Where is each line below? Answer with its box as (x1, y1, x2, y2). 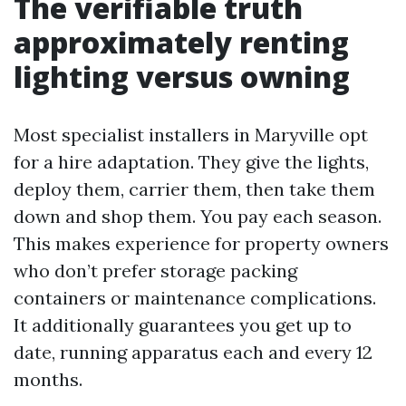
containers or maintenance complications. (14, 286, 376, 309)
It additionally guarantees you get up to (14, 314, 352, 336)
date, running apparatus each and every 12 (14, 341, 372, 363)
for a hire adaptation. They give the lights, (14, 150, 369, 173)
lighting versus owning (14, 57, 350, 96)
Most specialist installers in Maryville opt (14, 123, 368, 146)
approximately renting (14, 23, 349, 62)
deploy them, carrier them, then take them (14, 178, 375, 200)
